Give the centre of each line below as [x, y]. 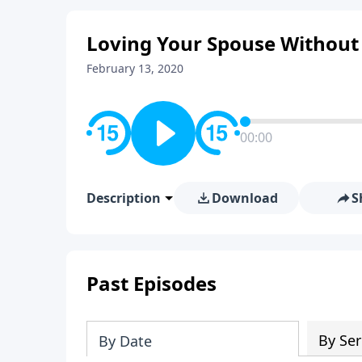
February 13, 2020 [135, 68]
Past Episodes [152, 283]
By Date [125, 341]
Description [124, 198]
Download [244, 198]
